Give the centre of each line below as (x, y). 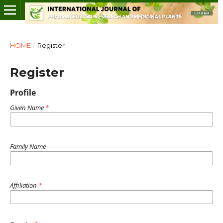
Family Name (28, 146)
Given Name (27, 107)
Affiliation (24, 185)
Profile (23, 92)
